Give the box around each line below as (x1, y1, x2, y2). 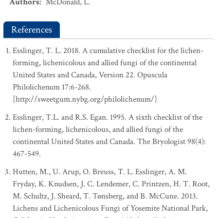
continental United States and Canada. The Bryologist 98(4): (13, 136, 206, 147)
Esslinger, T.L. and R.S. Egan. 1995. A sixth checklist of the (13, 112, 202, 123)
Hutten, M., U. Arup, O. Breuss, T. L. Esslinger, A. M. (13, 166, 187, 177)
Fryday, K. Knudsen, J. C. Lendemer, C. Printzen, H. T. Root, (13, 179, 210, 189)
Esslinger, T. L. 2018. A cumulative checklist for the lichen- (13, 45, 203, 56)
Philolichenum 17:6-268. (13, 82, 91, 92)
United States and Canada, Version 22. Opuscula (13, 70, 167, 80)
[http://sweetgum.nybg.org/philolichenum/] (13, 94, 157, 105)
